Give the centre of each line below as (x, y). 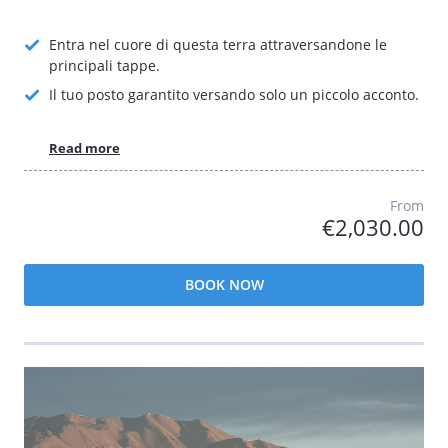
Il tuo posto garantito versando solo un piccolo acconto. (234, 94)
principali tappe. (104, 65)
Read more (84, 147)
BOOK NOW (224, 284)
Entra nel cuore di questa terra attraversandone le (218, 44)
